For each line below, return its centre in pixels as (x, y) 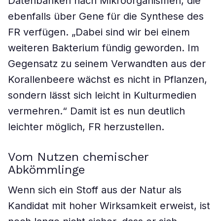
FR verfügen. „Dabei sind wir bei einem (99, 32)
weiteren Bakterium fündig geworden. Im (104, 48)
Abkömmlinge (46, 170)
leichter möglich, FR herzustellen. (86, 127)
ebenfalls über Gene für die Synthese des (106, 16)
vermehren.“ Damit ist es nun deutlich (96, 111)
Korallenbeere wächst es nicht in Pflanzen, (108, 79)
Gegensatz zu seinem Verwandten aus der (107, 64)
